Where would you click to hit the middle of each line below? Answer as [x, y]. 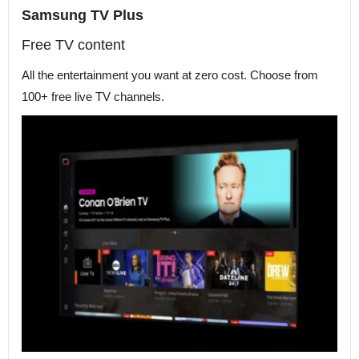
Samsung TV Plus [83, 16]
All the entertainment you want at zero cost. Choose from [170, 75]
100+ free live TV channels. [93, 97]
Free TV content [73, 45]
